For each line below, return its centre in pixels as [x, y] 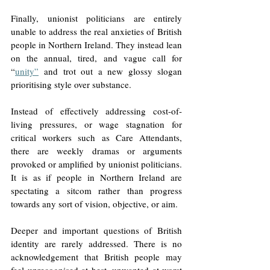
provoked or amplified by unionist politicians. [96, 164]
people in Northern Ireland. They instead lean [96, 44]
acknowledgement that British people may [96, 256]
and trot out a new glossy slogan [110, 71]
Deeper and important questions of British [96, 230]
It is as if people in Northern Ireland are [96, 177]
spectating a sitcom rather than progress [96, 190]
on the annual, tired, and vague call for [96, 58]
